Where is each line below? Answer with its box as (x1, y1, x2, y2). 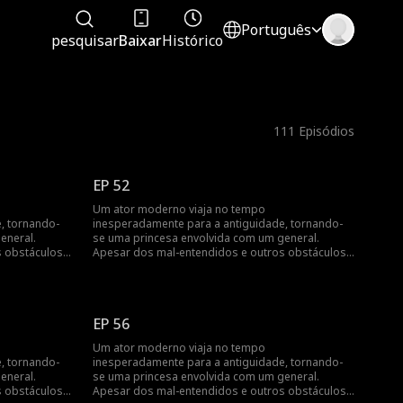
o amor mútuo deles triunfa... (93, 259, 243, 274)
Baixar (119, 31, 163, 50)
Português (241, 20, 312, 40)
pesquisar (51, 31, 120, 50)
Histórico (162, 31, 224, 50)
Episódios (299, 122, 355, 140)
